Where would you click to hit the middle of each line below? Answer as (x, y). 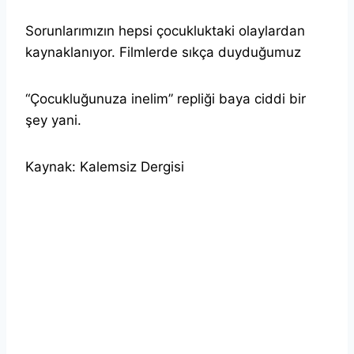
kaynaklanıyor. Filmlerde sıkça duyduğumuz (163, 52)
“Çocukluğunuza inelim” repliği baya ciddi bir (166, 98)
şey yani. (53, 120)
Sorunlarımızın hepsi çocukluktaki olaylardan (165, 30)
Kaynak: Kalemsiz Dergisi (105, 166)
